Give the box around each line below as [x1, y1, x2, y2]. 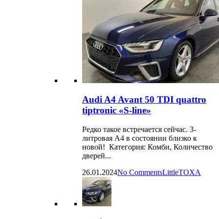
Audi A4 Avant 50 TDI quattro [82, 94, 206, 105]
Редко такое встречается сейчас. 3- [82, 125, 196, 133]
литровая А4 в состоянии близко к [82, 133, 197, 142]
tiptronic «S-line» [82, 105, 151, 115]
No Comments [117, 168, 162, 176]
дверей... [82, 151, 111, 160]
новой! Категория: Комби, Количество [82, 142, 213, 151]
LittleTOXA [162, 168, 201, 176]
